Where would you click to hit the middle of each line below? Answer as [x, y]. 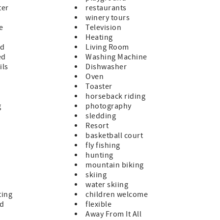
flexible [99, 205]
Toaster [99, 87]
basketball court [114, 136]
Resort [97, 126]
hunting [99, 155]
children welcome [117, 195]
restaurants [106, 8]
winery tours [108, 18]
